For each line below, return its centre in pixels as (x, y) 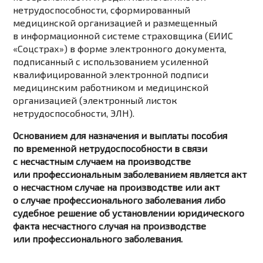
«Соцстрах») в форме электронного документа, (120, 49)
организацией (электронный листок (95, 100)
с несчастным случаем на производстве (102, 161)
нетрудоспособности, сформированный (102, 10)
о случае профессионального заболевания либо (119, 200)
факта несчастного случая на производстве (110, 226)
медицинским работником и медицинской (111, 87)
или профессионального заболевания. (98, 239)
